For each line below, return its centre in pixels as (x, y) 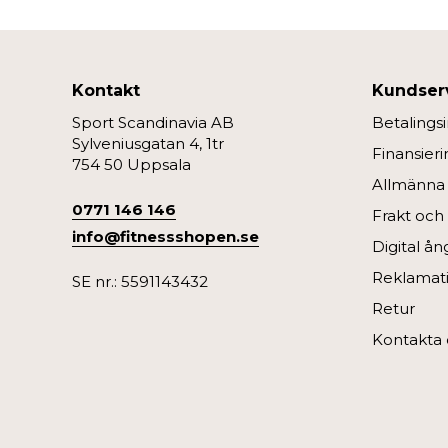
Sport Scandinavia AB (153, 122)
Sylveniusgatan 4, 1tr (148, 143)
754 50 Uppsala (131, 164)
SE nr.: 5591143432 (140, 281)
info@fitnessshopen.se (165, 236)
